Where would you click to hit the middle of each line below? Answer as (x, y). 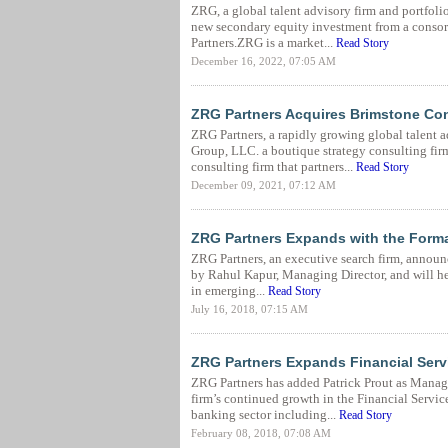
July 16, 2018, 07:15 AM (249, 309)
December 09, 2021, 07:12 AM (263, 185)
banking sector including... (264, 414)
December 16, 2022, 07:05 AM (263, 61)
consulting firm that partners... (273, 166)
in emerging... (229, 290)
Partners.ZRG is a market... (263, 42)
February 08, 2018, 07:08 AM (260, 433)
